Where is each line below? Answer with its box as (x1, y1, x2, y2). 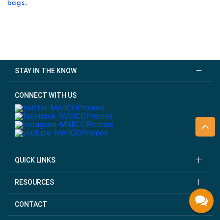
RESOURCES (15, 178, 54, 186)
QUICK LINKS (15, 156, 55, 164)
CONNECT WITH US (15, 91, 77, 100)
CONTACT (15, 200, 47, 208)
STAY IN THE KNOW (15, 67, 77, 75)
